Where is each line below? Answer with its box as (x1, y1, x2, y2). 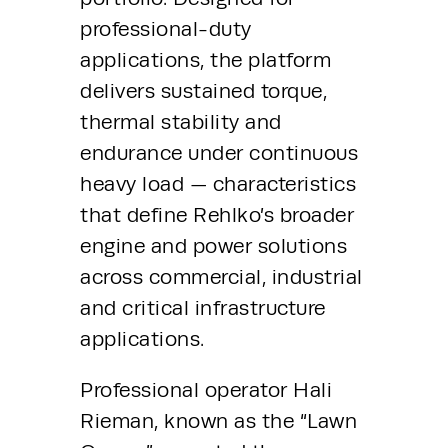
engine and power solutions (80, 233, 347, 258)
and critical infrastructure (80, 295, 326, 320)
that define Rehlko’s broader (80, 202, 354, 227)
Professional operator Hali (80, 378, 332, 403)
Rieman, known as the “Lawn (80, 409, 357, 434)
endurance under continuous (80, 140, 358, 165)
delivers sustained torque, (80, 78, 327, 103)
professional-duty (80, 16, 252, 41)
